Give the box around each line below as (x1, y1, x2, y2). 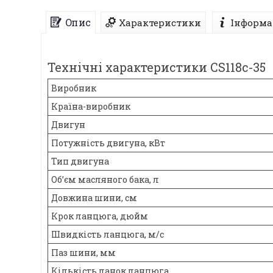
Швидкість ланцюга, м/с (51, 229, 164, 241)
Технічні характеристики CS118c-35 (48, 59, 266, 76)
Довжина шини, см (51, 192, 137, 204)
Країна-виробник (51, 101, 130, 113)
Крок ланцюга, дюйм (51, 210, 148, 222)
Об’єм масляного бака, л (51, 174, 159, 186)
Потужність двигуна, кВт (51, 137, 165, 149)
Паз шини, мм (51, 247, 116, 259)
